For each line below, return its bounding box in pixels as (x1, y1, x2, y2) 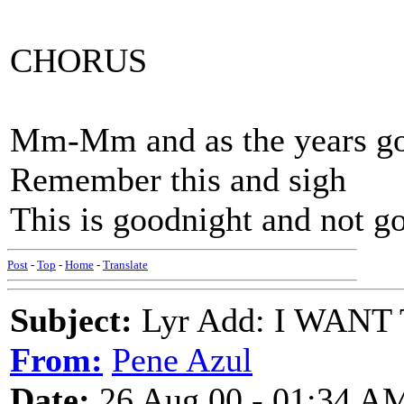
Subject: (10, 301, 133, 339)
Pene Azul (112, 341, 252, 379)
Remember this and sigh (10, 161, 346, 198)
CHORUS (10, 41, 147, 79)
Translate (103, 258, 148, 271)
